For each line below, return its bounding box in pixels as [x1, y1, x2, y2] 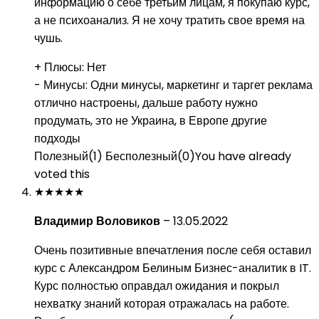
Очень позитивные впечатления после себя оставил [34, 242, 311, 258]
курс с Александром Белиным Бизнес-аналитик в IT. [34, 260, 311, 276]
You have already [195, 148, 291, 164]
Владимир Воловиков [34, 213, 163, 229]
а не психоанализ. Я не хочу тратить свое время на [34, 12, 305, 28]
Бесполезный [105, 148, 177, 164]
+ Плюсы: [34, 59, 87, 75]
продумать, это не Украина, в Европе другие [34, 113, 267, 129]
